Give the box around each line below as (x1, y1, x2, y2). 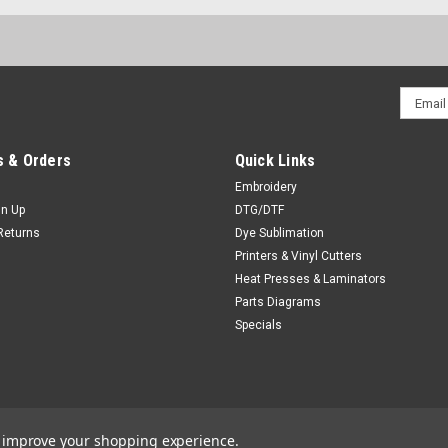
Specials (234, 318, 282, 332)
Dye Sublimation (234, 226, 324, 240)
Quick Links (234, 151, 316, 170)
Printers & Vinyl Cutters (234, 249, 362, 263)
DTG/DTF (234, 203, 284, 217)
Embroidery (234, 180, 297, 194)
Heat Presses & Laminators (234, 272, 386, 286)
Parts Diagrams (234, 295, 321, 309)
